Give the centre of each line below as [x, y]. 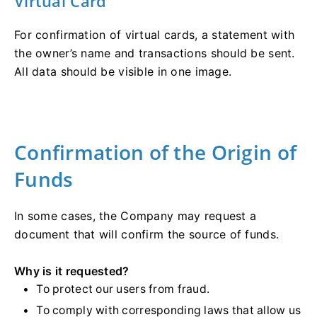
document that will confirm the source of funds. [147, 235]
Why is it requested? [72, 271]
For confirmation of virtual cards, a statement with [155, 35]
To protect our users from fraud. [123, 289]
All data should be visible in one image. [123, 72]
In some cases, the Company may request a [136, 216]
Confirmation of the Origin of [156, 152]
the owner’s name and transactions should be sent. [155, 53]
